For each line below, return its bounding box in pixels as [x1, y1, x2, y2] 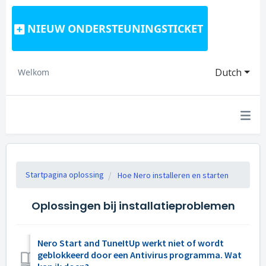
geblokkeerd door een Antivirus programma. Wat [37, 249, 242, 261]
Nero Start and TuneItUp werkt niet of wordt [37, 237, 224, 249]
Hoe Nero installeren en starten [118, 170, 229, 180]
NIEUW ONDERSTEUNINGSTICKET [27, 21, 203, 36]
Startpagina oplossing [26, 169, 104, 180]
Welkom [18, 66, 49, 78]
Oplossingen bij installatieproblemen [31, 198, 235, 213]
